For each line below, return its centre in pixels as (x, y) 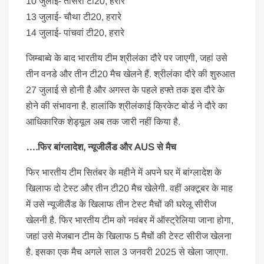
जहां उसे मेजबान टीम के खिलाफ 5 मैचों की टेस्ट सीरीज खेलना (129, 236)
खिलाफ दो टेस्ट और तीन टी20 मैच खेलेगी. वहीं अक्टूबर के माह (130, 188)
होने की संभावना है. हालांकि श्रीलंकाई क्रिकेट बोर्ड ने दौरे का (127, 106)
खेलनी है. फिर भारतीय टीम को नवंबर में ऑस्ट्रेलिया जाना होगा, (130, 220)
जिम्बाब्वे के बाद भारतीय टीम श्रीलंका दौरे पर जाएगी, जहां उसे (127, 58)
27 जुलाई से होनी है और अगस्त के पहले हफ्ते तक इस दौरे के (126, 90)
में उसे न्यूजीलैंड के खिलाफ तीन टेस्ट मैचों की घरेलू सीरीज (121, 204)
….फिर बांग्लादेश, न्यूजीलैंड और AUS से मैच (101, 147)
